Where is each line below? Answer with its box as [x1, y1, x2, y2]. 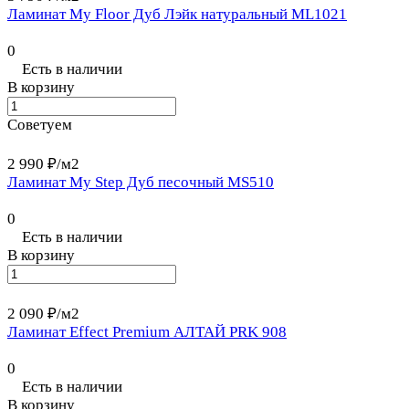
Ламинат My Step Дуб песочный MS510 [7, 173, 274, 192]
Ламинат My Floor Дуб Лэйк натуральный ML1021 [7, 5, 347, 24]
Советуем [7, 116, 72, 134]
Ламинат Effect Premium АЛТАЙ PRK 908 [7, 323, 287, 341]
